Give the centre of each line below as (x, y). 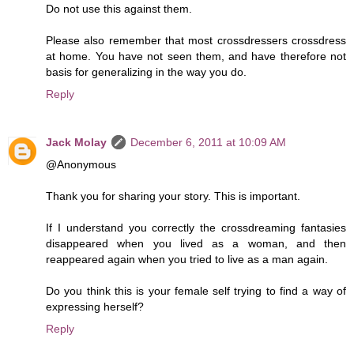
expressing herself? (95, 307)
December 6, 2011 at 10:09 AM (208, 143)
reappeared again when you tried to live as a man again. (187, 260)
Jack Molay (76, 143)
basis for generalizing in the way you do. (146, 72)
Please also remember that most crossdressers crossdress (196, 40)
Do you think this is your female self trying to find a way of (196, 291)
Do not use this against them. (119, 8)
